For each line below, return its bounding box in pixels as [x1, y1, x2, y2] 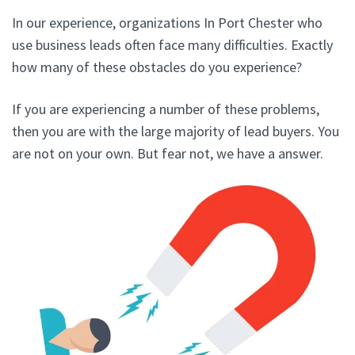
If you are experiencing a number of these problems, [12, 100, 319, 118]
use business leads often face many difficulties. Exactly [12, 36, 333, 54]
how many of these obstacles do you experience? [12, 58, 302, 76]
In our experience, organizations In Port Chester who [12, 13, 323, 32]
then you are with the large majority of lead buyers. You [12, 122, 339, 140]
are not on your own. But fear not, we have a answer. [12, 144, 323, 162]
